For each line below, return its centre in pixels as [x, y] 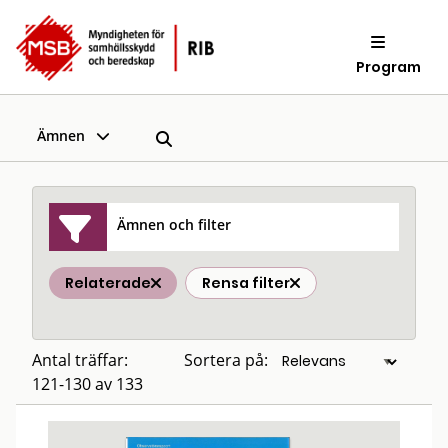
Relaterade [108, 283]
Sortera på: [226, 360]
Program [389, 66]
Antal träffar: [80, 360]
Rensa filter [246, 283]
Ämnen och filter [174, 224]
